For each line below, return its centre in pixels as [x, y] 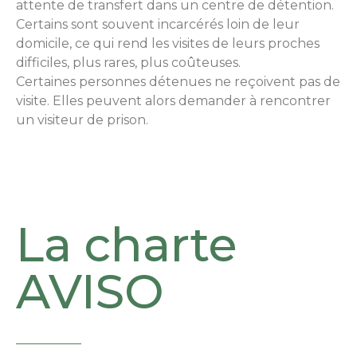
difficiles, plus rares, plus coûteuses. [128, 63]
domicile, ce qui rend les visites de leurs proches [168, 44]
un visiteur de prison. [82, 120]
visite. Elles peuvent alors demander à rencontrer [173, 101]
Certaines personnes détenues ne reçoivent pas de [178, 82]
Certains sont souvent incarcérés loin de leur [158, 25]
